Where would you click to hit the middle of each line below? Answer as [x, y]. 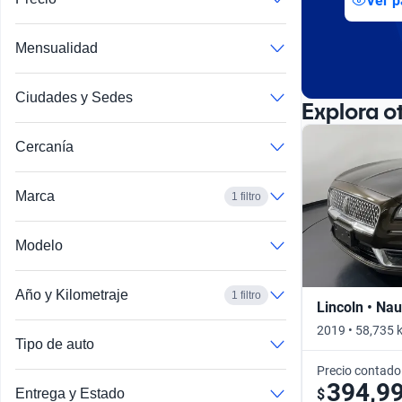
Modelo [39, 246]
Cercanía [44, 147]
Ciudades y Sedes [74, 98]
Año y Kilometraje [72, 295]
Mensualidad [57, 48]
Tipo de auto [55, 345]
